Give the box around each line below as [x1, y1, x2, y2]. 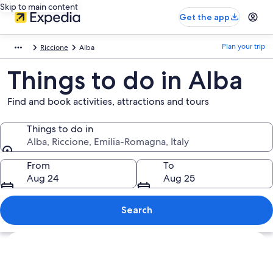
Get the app [179, 12, 230, 23]
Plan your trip [222, 41, 266, 51]
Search [121, 204, 152, 216]
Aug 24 [27, 172, 58, 185]
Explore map [7, 232, 63, 244]
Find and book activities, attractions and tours [7, 95, 209, 108]
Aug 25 [163, 172, 195, 185]
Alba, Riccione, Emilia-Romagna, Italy [27, 135, 189, 148]
